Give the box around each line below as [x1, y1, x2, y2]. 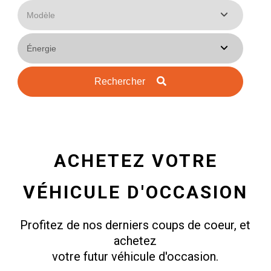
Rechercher [94, 76, 148, 87]
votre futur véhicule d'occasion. [52, 249, 219, 264]
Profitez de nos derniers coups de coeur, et [20, 218, 251, 233]
